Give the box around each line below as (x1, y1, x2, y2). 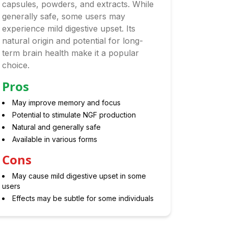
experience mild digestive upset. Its (2, 23, 135, 34)
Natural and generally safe (12, 123, 101, 131)
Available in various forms (12, 135, 97, 144)
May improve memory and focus (12, 98, 121, 107)
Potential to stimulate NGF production (12, 110, 136, 119)
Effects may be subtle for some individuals (12, 194, 154, 203)
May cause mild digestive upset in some (12, 172, 146, 180)
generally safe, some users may (2, 11, 125, 21)
